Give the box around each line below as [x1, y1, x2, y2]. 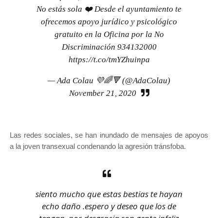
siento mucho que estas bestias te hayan [36, 188, 182, 200]
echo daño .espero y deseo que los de [42, 200, 176, 212]
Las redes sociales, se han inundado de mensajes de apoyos [10, 131, 208, 140]
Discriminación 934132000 [61, 42, 157, 52]
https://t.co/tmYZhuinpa [68, 55, 150, 65]
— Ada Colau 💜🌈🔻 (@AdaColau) [48, 76, 170, 86]
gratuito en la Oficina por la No [54, 30, 164, 39]
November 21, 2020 [69, 89, 136, 98]
